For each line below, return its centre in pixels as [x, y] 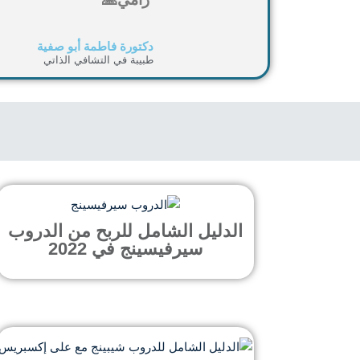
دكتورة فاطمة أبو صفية [95, 46]
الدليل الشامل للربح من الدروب [125, 231]
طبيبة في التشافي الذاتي [98, 60]
